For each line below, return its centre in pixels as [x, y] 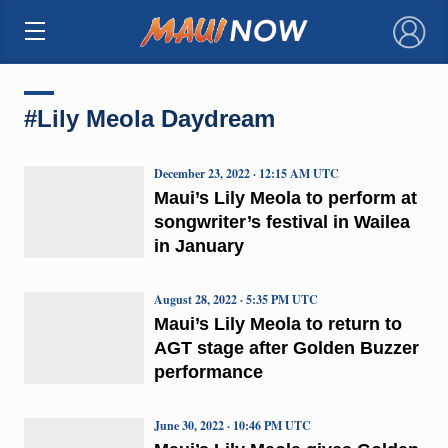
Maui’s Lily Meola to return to [277, 323]
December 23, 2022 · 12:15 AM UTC [246, 173]
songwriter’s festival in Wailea [281, 221]
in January [198, 245]
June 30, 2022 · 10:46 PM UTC [232, 425]
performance [208, 371]
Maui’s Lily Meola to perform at [285, 197]
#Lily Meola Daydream [149, 118]
